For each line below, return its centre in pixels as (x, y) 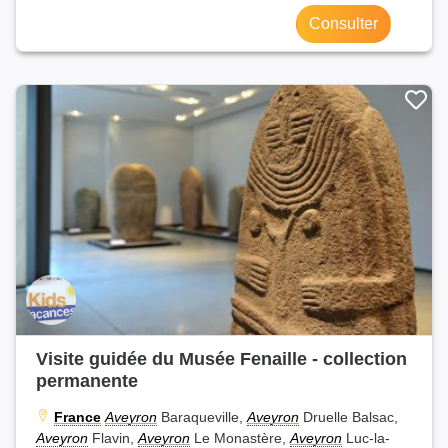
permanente (87, 380)
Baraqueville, (202, 416)
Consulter (343, 23)
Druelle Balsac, (348, 416)
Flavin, (113, 437)
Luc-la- (366, 437)
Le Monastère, (240, 437)
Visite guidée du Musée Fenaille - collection (221, 358)
